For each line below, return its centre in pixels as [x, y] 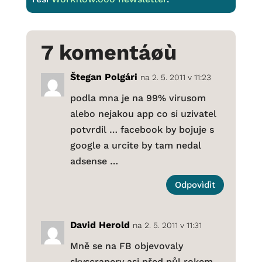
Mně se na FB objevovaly [126, 246]
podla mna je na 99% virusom [138, 98]
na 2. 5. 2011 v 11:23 [175, 77]
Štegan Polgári [104, 77]
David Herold [100, 225]
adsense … [94, 161]
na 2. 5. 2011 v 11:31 [167, 225]
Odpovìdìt [195, 185]
